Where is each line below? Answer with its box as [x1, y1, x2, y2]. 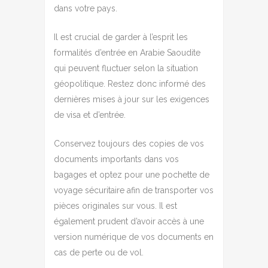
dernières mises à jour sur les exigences [54, 94, 209, 104]
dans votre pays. [54, 3, 117, 13]
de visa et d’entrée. [54, 109, 126, 120]
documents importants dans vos [54, 154, 179, 164]
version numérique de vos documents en [54, 232, 214, 242]
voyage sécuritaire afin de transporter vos [54, 185, 214, 195]
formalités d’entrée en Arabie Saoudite [54, 47, 200, 57]
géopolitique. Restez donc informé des [54, 78, 206, 89]
